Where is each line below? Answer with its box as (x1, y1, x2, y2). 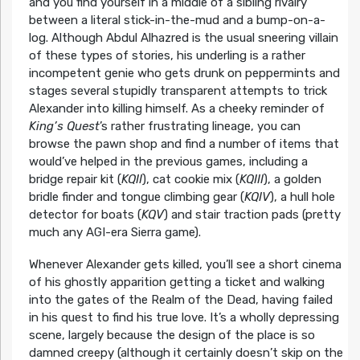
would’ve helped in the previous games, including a (28, 154, 308, 170)
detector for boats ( (28, 207, 141, 223)
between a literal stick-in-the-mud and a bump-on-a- (28, 13, 325, 28)
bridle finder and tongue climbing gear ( (28, 190, 244, 205)
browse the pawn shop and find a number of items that (28, 137, 339, 152)
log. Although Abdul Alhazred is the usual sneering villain (28, 31, 338, 46)
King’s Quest (28, 119, 100, 134)
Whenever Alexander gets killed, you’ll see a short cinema (28, 257, 342, 272)
